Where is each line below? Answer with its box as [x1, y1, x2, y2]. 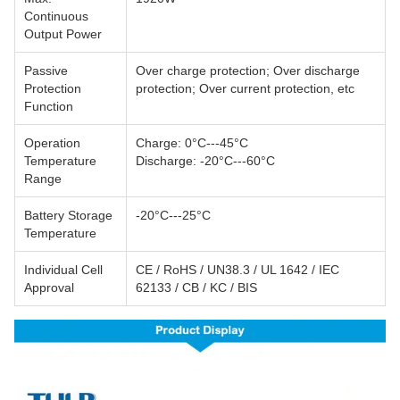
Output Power [24, 27, 102, 42]
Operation [24, 136, 80, 151]
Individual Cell [24, 262, 103, 278]
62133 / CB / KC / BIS [136, 280, 257, 296]
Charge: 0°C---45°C [136, 136, 248, 151]
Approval [24, 280, 74, 296]
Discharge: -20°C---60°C [136, 154, 275, 169]
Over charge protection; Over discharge [136, 63, 360, 79]
